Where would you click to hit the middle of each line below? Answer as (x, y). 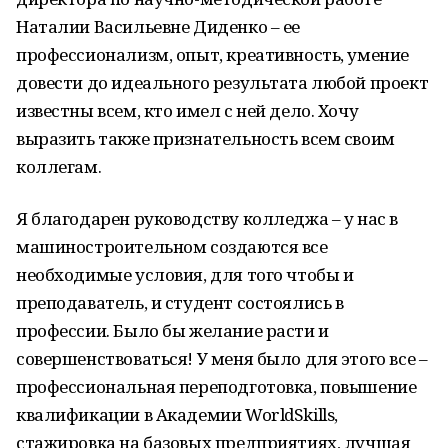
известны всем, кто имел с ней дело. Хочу (187, 110)
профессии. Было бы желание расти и (172, 330)
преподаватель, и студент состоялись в (180, 302)
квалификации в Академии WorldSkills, (177, 414)
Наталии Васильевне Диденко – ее (158, 26)
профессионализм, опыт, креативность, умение (212, 54)
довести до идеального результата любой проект (222, 82)
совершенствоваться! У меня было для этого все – (222, 358)
